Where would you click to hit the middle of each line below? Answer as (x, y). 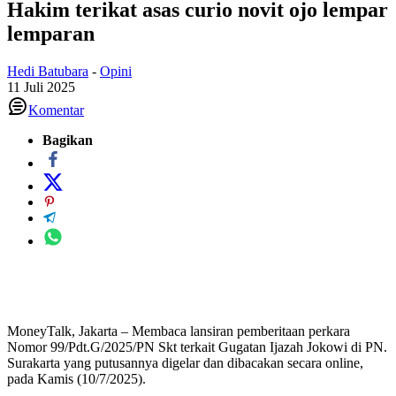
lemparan (51, 33)
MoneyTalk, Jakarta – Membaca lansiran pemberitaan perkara (179, 331)
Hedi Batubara (48, 71)
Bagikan (68, 140)
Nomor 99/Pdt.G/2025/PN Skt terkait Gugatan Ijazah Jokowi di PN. (197, 346)
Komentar (56, 110)
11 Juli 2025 (41, 87)
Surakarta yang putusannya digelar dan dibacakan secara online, (185, 362)
